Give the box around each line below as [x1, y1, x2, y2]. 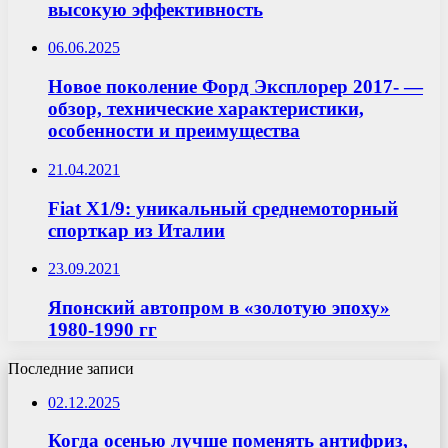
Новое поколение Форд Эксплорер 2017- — [48, 76, 423, 98]
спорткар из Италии [48, 219, 225, 241]
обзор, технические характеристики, [48, 98, 364, 120]
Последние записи [8, 359, 134, 377]
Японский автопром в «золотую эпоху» [48, 297, 390, 319]
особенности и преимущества [48, 120, 300, 142]
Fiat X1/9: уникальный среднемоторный [48, 197, 398, 219]
